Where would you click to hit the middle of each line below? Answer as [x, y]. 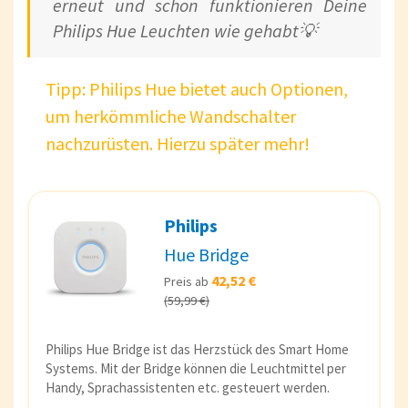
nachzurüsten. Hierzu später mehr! [178, 144]
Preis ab [188, 282]
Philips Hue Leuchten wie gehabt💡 [185, 31]
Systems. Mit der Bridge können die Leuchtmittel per [196, 368]
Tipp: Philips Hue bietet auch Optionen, [197, 89]
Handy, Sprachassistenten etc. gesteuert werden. [188, 387]
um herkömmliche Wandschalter [171, 117]
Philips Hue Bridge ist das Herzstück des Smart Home [197, 349]
